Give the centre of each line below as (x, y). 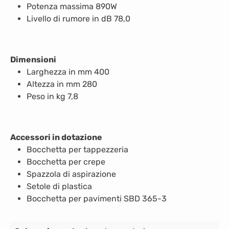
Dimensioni (34, 60)
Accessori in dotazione (57, 137)
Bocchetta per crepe (67, 162)
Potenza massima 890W (73, 6)
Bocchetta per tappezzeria (78, 150)
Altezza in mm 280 (63, 84)
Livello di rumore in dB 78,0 (78, 19)
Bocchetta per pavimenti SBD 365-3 (97, 199)
